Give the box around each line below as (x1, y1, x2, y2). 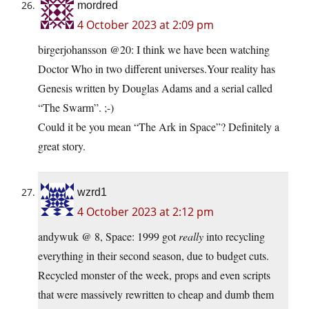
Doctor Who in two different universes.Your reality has (38, 61, 275, 76)
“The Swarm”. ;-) (38, 99, 114, 114)
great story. (38, 138, 86, 153)
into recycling (203, 228, 265, 243)
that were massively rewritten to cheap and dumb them (38, 286, 274, 301)
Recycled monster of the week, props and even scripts (38, 267, 270, 282)
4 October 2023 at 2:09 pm (77, 17, 214, 32)
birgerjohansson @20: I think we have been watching (38, 41, 270, 57)
